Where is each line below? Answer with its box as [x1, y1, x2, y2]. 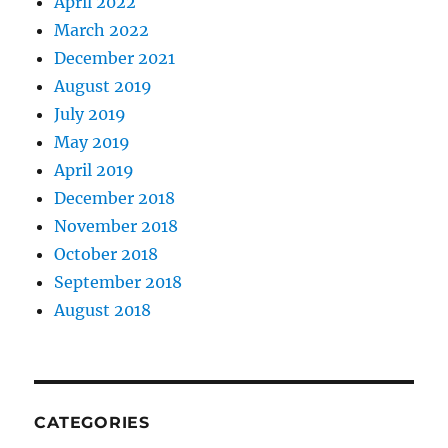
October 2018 [54, 244, 159, 265]
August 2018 [54, 300, 152, 321]
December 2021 [54, 48, 176, 69]
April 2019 [54, 160, 135, 181]
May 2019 [54, 132, 131, 153]
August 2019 [54, 76, 153, 97]
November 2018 [54, 216, 179, 237]
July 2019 [54, 104, 127, 125]
